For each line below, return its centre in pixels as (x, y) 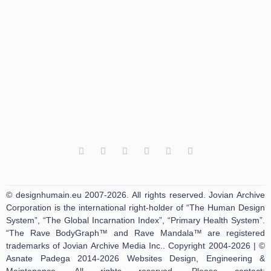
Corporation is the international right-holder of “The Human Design (135, 207)
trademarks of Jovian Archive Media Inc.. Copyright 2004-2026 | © (135, 245)
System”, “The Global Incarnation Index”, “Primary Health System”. (135, 220)
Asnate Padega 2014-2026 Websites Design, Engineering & (135, 258)
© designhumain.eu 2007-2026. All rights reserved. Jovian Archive (135, 194)
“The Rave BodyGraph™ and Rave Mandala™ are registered (135, 233)
